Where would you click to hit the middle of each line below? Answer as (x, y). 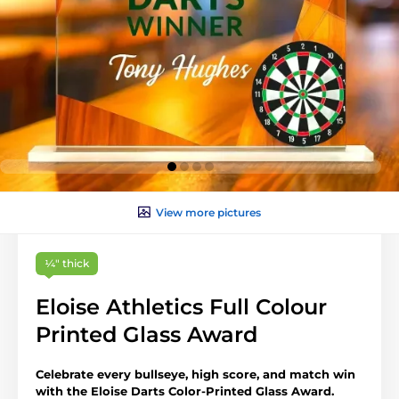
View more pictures (208, 212)
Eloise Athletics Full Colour (181, 306)
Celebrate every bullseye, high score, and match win (195, 374)
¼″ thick (67, 263)
